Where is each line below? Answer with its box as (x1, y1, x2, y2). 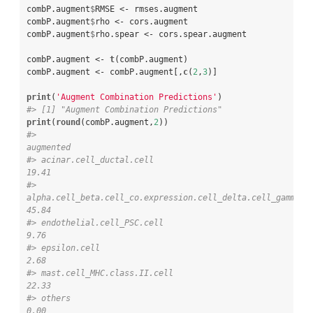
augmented (27, 142, 71, 152)
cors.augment (129, 16, 188, 27)
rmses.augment (134, 3, 198, 14)
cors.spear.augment (159, 29, 247, 39)
